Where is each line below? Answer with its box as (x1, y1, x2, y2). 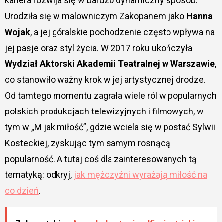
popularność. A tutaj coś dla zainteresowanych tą (4, 153, 197, 164)
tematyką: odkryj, (4, 169, 74, 180)
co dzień (4, 185, 39, 196)
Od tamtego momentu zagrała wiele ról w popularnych (4, 90, 217, 101)
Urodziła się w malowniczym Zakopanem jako (4, 10, 186, 21)
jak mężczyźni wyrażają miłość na (73, 169, 207, 180)
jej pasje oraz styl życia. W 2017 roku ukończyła (4, 42, 192, 53)
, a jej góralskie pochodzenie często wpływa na (30, 26, 215, 37)
